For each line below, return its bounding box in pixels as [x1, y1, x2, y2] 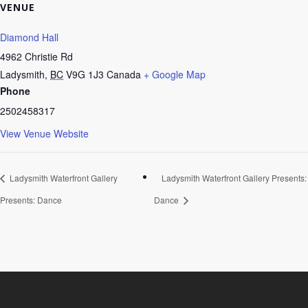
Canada [107, 67, 141, 81]
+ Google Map [144, 67, 206, 81]
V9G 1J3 [66, 67, 104, 81]
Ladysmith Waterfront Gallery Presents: [162, 172, 307, 184]
